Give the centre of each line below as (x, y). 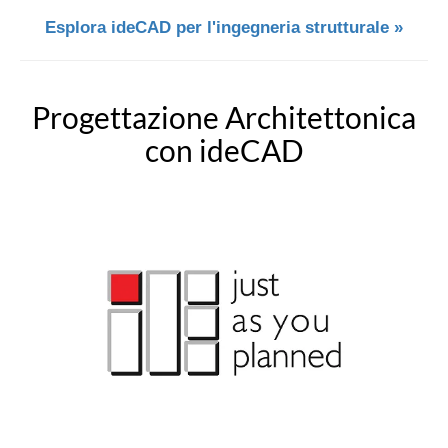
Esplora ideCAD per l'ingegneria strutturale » (224, 27)
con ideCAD (224, 149)
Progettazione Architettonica (224, 116)
